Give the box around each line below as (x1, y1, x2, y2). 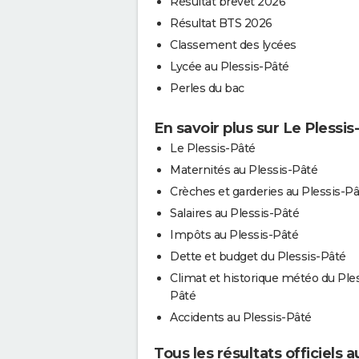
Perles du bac (170, 80, 244, 95)
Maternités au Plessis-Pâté (170, 162, 317, 177)
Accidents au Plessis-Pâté (170, 309, 312, 325)
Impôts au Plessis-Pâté (170, 227, 298, 242)
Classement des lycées (170, 37, 296, 52)
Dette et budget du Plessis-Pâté (170, 248, 346, 264)
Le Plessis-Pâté (170, 140, 256, 155)
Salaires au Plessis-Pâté (170, 205, 299, 220)
